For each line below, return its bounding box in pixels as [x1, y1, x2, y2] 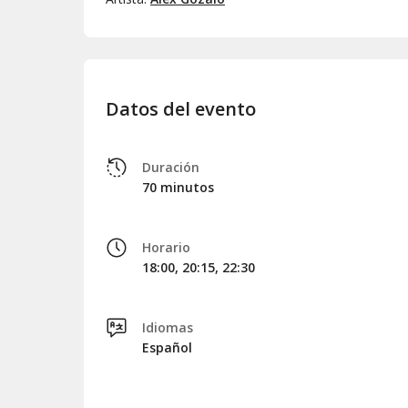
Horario [142, 238, 190, 256]
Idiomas [142, 318, 193, 336]
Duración [142, 158, 199, 176]
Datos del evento [106, 96, 256, 121]
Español [142, 338, 192, 356]
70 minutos [142, 178, 214, 196]
